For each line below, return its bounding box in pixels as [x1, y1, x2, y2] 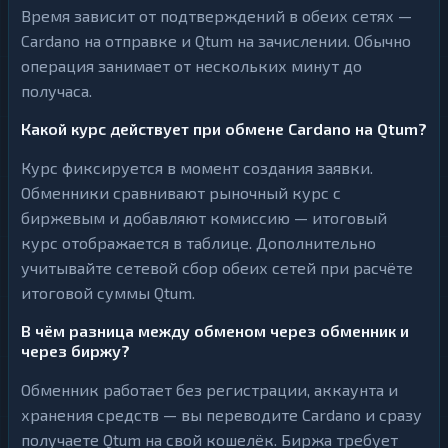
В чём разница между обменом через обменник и [21, 321, 409, 340]
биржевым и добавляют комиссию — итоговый [21, 208, 387, 227]
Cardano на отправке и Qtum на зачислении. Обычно [21, 31, 411, 50]
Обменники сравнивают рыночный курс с [21, 183, 341, 202]
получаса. [21, 81, 92, 100]
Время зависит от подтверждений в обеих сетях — [21, 6, 412, 25]
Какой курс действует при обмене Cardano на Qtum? [21, 119, 427, 138]
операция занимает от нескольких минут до [21, 56, 362, 75]
